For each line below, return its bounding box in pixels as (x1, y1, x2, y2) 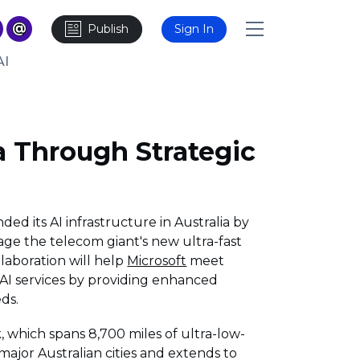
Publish (88, 21, 129, 36)
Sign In (174, 21, 214, 36)
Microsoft (127, 253, 187, 269)
